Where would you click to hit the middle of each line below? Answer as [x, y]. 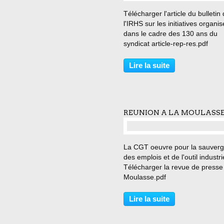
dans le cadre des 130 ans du [170, 33]
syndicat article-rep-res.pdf [166, 43]
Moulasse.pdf [145, 177]
